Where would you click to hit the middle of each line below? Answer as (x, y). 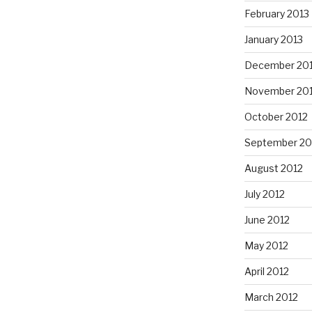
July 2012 (264, 194)
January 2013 (273, 39)
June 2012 (267, 219)
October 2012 (276, 116)
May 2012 (266, 245)
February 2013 (276, 13)
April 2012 (266, 271)
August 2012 (273, 168)
